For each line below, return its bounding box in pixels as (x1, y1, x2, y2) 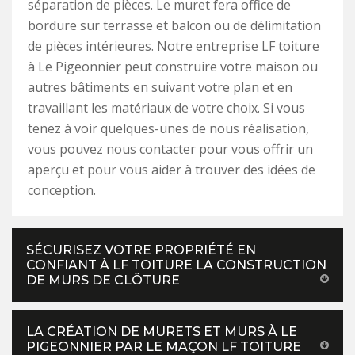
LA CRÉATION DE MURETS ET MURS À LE (26, 324, 297, 340)
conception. (28, 181, 96, 200)
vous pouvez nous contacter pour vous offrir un (28, 140, 313, 158)
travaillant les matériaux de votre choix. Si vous (28, 99, 305, 117)
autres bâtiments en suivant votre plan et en (28, 78, 292, 97)
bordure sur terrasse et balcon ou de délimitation (28, 17, 321, 35)
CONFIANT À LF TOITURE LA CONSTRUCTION (26, 258, 326, 273)
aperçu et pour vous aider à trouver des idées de (28, 161, 315, 179)
